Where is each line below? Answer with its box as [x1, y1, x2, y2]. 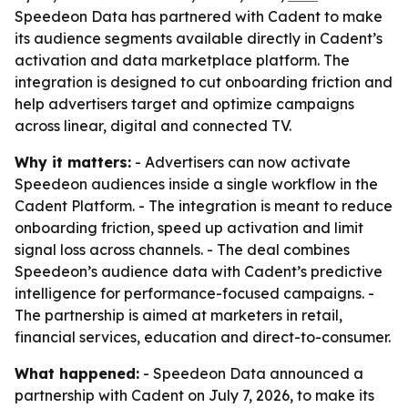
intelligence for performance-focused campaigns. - [15, 284, 374, 302]
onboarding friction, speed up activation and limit [15, 219, 363, 237]
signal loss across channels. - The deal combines [15, 240, 350, 259]
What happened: [15, 364, 139, 382]
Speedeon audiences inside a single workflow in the [15, 175, 378, 193]
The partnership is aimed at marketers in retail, [15, 306, 342, 324]
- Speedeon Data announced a [139, 364, 363, 382]
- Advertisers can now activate [131, 153, 351, 171]
